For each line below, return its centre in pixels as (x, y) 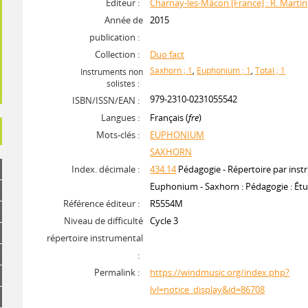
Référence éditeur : (102, 203)
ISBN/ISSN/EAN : (106, 100)
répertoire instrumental (95, 238)
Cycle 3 (164, 221)
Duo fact (167, 54)
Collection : (118, 54)
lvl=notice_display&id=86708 (208, 289)
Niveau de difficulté (104, 221)
